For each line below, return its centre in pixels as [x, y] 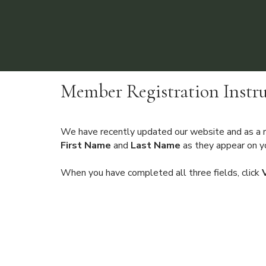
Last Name [156, 145]
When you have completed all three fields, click [161, 173]
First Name [87, 145]
